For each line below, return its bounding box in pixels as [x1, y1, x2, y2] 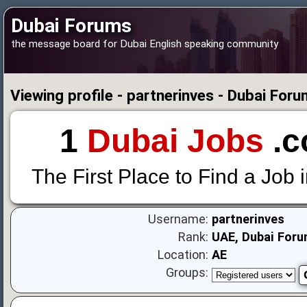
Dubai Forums [11, 14, 132, 37]
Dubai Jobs [86, 122, 264, 160]
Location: [158, 247, 209, 262]
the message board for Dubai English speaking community [11, 38, 278, 50]
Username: [148, 212, 209, 227]
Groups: [166, 265, 209, 280]
